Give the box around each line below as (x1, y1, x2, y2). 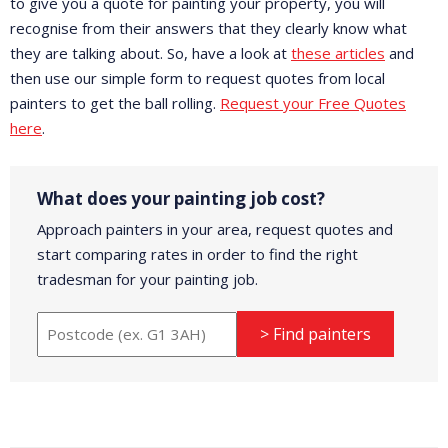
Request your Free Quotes (220, 93, 406, 114)
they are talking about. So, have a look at (10, 43, 291, 64)
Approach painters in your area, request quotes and (37, 219, 393, 240)
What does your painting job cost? (37, 187, 325, 211)
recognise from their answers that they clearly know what (10, 18, 407, 39)
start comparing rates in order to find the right (37, 244, 358, 265)
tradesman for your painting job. (37, 269, 258, 290)
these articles (291, 43, 385, 64)
